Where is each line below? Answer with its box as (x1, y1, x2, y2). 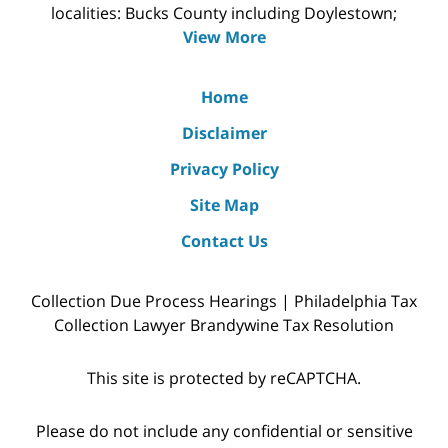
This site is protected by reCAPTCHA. (87, 367, 361, 389)
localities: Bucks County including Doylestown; (51, 2, 397, 25)
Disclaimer (181, 122, 267, 145)
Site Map (189, 194, 259, 217)
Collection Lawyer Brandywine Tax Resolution (54, 314, 394, 337)
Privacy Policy (169, 158, 279, 181)
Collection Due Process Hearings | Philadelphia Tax (31, 290, 417, 313)
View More (182, 26, 266, 49)
